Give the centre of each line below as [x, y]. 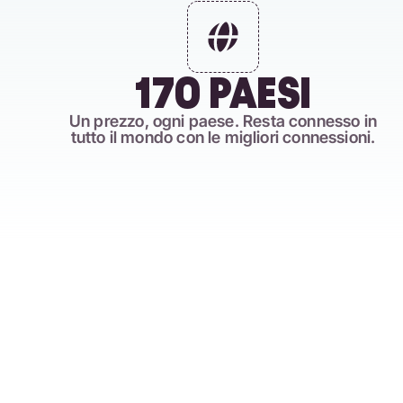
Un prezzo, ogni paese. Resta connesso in [223, 121]
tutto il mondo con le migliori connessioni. [223, 137]
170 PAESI [223, 93]
